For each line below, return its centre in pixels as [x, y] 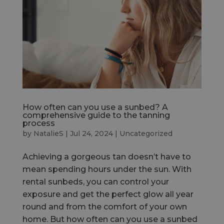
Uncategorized [146, 134]
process [38, 123]
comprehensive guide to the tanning [96, 115]
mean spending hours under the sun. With [107, 169]
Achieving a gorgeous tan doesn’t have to [106, 157]
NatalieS [48, 134]
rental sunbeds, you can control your [95, 182]
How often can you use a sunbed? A [95, 107]
